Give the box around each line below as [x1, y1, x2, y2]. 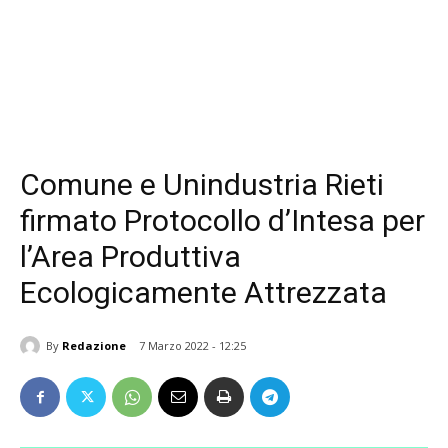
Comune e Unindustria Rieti [20, 167, 384, 202]
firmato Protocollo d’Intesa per [20, 203, 425, 238]
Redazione [62, 337, 126, 353]
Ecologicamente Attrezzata [20, 275, 387, 310]
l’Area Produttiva [20, 239, 241, 274]
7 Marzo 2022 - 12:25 [139, 338, 246, 354]
